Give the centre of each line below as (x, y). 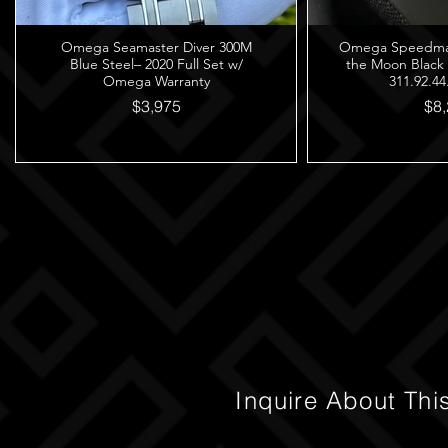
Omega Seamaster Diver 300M (156, 47)
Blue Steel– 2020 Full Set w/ (156, 64)
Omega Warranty (156, 81)
